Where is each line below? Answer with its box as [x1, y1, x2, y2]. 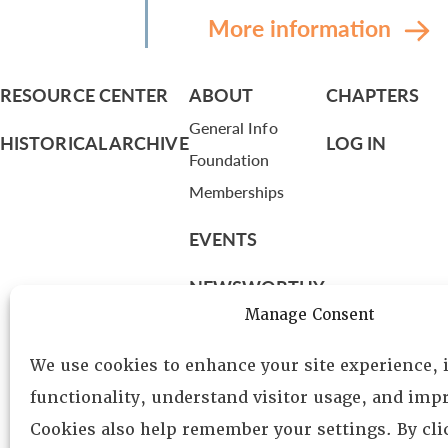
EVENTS [188, 226, 258, 251]
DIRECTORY [188, 322, 292, 347]
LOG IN [325, 130, 387, 155]
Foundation [188, 148, 270, 171]
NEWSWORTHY [188, 274, 326, 299]
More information [208, 11, 397, 44]
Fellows [188, 388, 243, 411]
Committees [188, 420, 275, 443]
